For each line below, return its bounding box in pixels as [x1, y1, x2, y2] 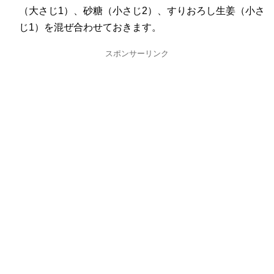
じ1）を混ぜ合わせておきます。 [18, 22, 161, 33]
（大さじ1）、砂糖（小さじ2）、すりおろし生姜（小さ [18, 6, 265, 17]
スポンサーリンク [105, 49, 169, 59]
